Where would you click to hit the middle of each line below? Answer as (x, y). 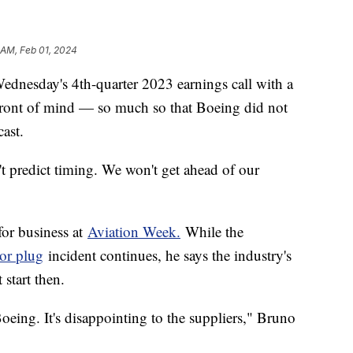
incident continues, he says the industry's (167, 255)
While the (212, 232)
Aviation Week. (134, 232)
